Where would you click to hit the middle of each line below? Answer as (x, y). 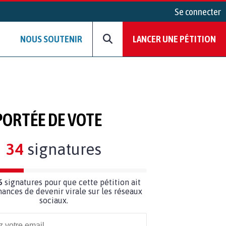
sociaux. (53, 200)
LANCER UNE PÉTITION (174, 39)
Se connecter (198, 12)
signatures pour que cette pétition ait (72, 182)
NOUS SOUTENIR (51, 39)
